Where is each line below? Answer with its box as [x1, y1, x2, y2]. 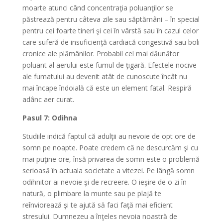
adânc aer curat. [22, 95, 74, 105]
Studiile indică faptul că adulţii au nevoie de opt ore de [22, 131, 196, 141]
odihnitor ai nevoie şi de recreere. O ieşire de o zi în [22, 177, 187, 187]
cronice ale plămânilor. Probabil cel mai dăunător [22, 49, 179, 59]
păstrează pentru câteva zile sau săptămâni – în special [22, 14, 200, 24]
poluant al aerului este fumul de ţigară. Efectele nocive [22, 60, 197, 70]
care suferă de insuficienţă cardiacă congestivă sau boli [22, 37, 200, 47]
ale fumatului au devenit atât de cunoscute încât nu [22, 72, 187, 82]
